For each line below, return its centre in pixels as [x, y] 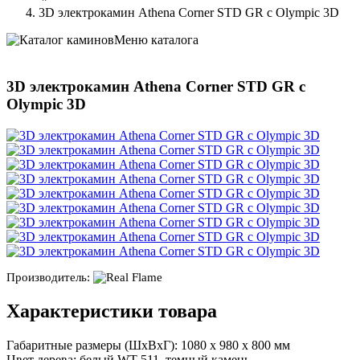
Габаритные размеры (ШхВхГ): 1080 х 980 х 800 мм [148, 345]
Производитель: [50, 278]
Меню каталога [156, 39]
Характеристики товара [112, 311]
